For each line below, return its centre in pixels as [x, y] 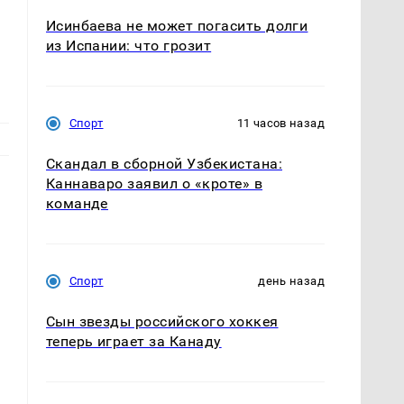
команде [77, 203]
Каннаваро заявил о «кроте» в [154, 183]
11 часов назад [280, 123]
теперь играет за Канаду [133, 341]
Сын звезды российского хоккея [162, 321]
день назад [291, 280]
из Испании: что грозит [129, 45]
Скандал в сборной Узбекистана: [164, 163]
